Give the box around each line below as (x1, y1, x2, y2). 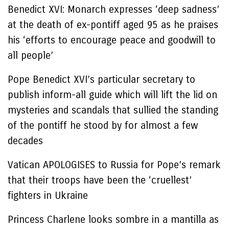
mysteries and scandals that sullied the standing (8, 104, 218, 116)
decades (8, 135, 46, 147)
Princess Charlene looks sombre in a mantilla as (8, 214, 219, 225)
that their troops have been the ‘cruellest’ (8, 174, 192, 186)
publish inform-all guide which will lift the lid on (8, 89, 217, 101)
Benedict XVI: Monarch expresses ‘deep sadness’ (8, 4, 219, 15)
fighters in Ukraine (8, 190, 91, 201)
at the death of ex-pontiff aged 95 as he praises (8, 19, 218, 31)
